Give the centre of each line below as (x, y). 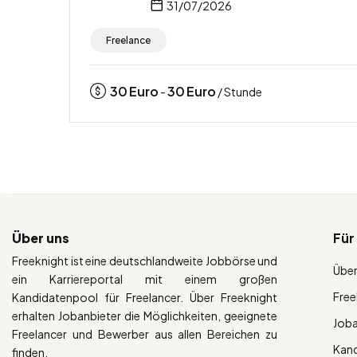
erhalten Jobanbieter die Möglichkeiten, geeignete (145, 315)
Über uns (41, 237)
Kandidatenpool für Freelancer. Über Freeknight (145, 297)
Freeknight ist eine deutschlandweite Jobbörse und (145, 260)
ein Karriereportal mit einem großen (145, 279)
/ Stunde (239, 91)
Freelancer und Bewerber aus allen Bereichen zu (145, 333)
